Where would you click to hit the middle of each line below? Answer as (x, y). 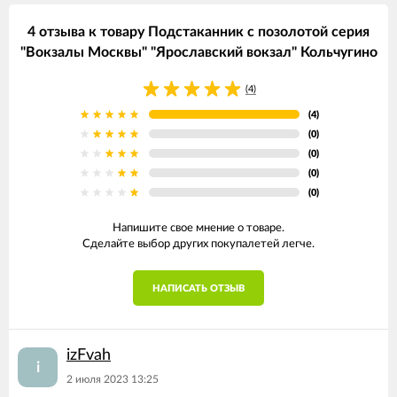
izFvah (89, 355)
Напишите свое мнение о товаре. (198, 228)
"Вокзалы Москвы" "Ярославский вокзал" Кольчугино (198, 52)
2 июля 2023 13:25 (113, 379)
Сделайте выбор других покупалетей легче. (198, 244)
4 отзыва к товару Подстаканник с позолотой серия (198, 32)
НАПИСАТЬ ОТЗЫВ (198, 288)
